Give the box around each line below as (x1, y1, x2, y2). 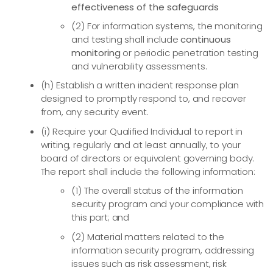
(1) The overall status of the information (71, 184, 244, 197)
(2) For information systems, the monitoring (71, 19, 263, 32)
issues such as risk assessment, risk (71, 257, 227, 270)
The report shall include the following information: (40, 165, 255, 178)
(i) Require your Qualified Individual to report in (40, 124, 243, 138)
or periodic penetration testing (120, 46, 258, 59)
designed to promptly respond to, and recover (40, 92, 246, 105)
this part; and (71, 211, 130, 224)
